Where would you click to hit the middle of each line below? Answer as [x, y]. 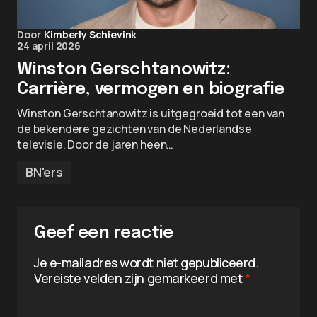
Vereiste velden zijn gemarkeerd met [139, 278]
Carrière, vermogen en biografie [151, 90]
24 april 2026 [49, 46]
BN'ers [44, 172]
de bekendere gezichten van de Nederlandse [134, 129]
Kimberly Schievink [91, 34]
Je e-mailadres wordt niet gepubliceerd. [146, 263]
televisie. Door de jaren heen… [96, 144]
